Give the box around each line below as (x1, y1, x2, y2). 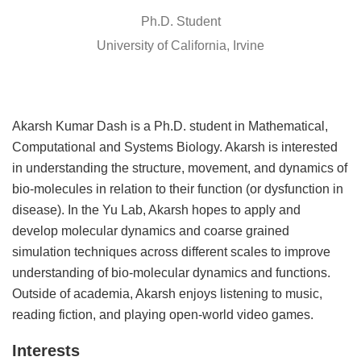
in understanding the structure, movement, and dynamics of (12, 160, 347, 175)
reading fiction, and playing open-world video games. (12, 306, 313, 322)
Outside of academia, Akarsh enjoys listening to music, (12, 285, 322, 301)
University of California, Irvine (97, 37, 264, 52)
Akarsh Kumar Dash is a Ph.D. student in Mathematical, (12, 118, 328, 133)
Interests (12, 341, 80, 359)
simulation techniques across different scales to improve (12, 243, 330, 259)
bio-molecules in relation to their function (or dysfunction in (12, 180, 343, 196)
